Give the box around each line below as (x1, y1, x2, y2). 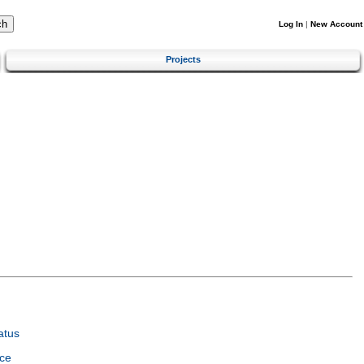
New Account (310, 19, 362, 28)
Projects (166, 54, 201, 64)
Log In (279, 19, 303, 28)
